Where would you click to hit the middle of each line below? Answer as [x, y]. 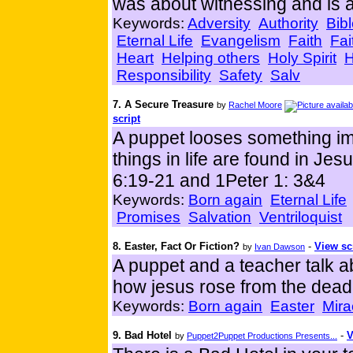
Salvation [220, 217]
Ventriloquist [301, 217]
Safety [241, 75]
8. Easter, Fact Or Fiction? [176, 246]
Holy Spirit [302, 58]
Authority [288, 23]
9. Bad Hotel [142, 335]
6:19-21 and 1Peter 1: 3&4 [219, 180]
